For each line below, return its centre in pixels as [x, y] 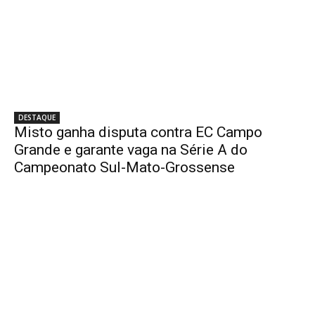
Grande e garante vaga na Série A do [131, 149]
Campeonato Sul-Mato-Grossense [124, 167]
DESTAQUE [37, 117]
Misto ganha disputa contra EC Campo [138, 132]
